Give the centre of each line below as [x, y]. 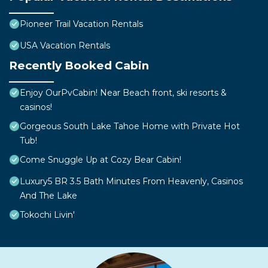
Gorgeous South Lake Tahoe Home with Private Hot [130, 127]
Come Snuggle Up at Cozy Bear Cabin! [100, 160]
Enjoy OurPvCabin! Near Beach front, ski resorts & [123, 93]
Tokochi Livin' [47, 215]
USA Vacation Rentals [65, 46]
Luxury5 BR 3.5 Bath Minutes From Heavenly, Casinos [131, 182]
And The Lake [48, 196]
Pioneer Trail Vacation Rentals [81, 24]
